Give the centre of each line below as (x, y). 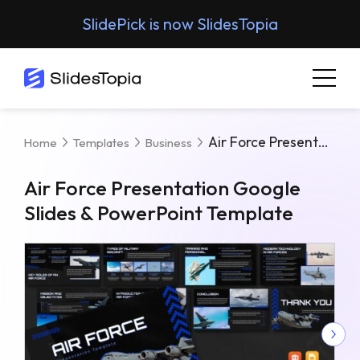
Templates (101, 142)
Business (169, 142)
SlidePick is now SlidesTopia (180, 24)
